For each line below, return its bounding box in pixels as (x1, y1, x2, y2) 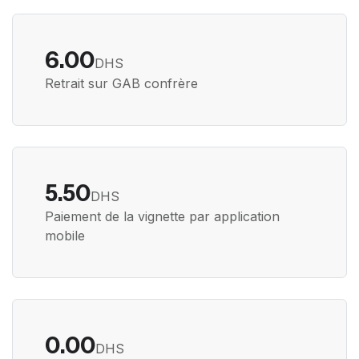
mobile (45, 228, 85, 244)
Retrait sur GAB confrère (45, 75, 198, 92)
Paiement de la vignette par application (45, 208, 280, 224)
